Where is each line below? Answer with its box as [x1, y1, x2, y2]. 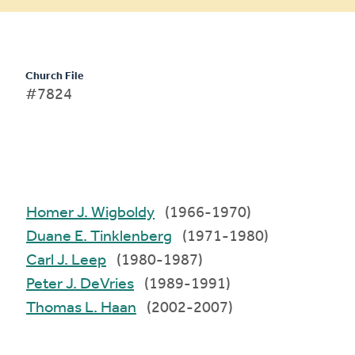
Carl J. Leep [57, 252, 107, 269]
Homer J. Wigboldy [77, 204, 155, 221]
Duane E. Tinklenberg [74, 228, 173, 245]
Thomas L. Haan [85, 300, 137, 316]
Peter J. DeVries [66, 276, 135, 292]
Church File [25, 70, 84, 82]
